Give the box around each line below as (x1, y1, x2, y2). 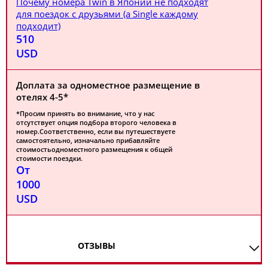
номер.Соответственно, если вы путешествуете (16, 127, 175, 136)
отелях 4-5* (16, 91, 68, 103)
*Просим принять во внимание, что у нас (16, 109, 154, 118)
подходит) (16, 20, 60, 32)
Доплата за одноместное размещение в (16, 79, 200, 91)
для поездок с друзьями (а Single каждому (16, 8, 198, 20)
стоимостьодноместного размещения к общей (16, 145, 172, 154)
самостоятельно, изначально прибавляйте (16, 136, 160, 145)
